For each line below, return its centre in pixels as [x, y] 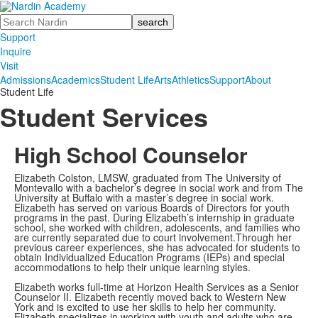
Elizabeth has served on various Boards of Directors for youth [152, 207]
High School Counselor [131, 154]
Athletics [191, 79]
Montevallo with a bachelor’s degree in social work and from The [159, 187]
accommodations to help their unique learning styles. [132, 267]
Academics [76, 79]
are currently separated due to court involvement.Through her [153, 237]
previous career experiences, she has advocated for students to [157, 247]
